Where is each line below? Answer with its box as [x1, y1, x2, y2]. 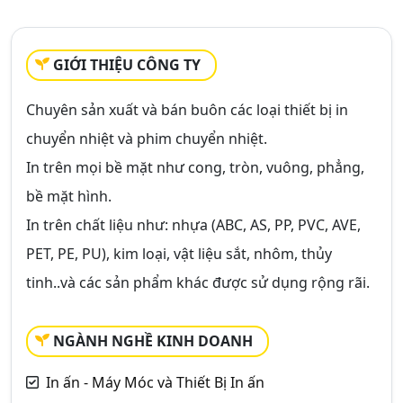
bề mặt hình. [26, 186, 112, 206]
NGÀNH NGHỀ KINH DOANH [53, 331, 253, 351]
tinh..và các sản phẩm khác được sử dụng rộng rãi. [26, 273, 370, 292]
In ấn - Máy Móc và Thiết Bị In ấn [46, 372, 264, 392]
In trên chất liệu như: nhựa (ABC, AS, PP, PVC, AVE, [26, 215, 361, 235]
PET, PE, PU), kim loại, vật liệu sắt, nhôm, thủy [26, 244, 332, 264]
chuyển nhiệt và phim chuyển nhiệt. [26, 129, 267, 148]
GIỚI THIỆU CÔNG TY [53, 55, 201, 75]
